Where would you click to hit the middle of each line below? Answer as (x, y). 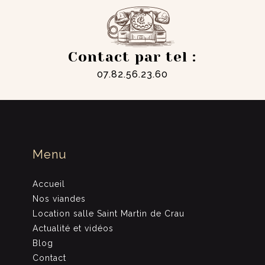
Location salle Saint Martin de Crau (109, 213)
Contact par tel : (132, 56)
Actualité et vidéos (73, 228)
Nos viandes (59, 198)
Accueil (49, 184)
